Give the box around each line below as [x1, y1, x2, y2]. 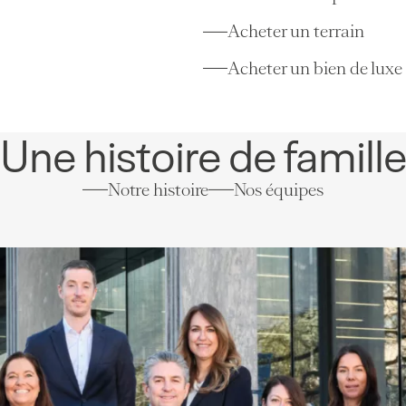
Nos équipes [233, 179, 324, 200]
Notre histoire [107, 179, 209, 200]
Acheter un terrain [227, 21, 364, 43]
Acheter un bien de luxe [227, 57, 402, 79]
